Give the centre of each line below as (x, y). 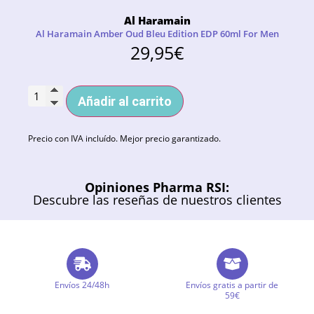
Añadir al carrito (125, 101)
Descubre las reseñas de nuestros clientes (157, 199)
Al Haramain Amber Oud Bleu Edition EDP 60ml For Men (157, 34)
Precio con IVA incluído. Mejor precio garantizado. (124, 138)
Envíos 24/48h (82, 285)
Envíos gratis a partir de (232, 285)
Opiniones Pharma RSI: (157, 187)
